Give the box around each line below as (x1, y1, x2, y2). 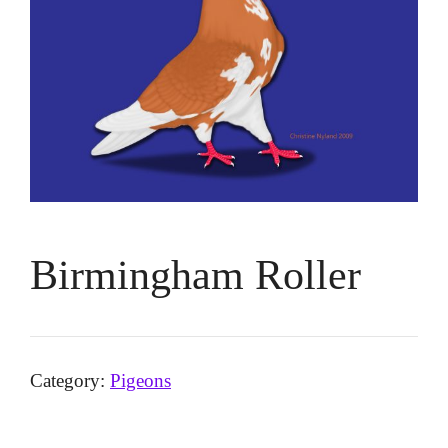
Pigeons (110, 370, 171, 392)
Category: (30, 370, 110, 392)
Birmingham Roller (30, 252, 361, 299)
